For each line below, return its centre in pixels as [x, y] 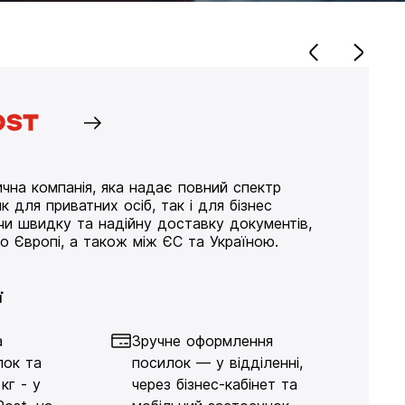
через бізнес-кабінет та [215, 384]
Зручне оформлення [202, 341]
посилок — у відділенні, [217, 363]
